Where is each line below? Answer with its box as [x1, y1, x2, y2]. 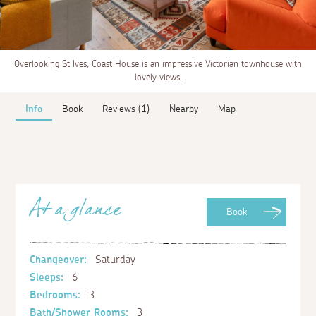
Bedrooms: [30, 290, 81, 300]
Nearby [169, 104, 199, 114]
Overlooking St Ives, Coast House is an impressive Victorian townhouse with [14, 59, 302, 69]
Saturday [92, 255, 135, 265]
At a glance [30, 194, 122, 233]
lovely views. [134, 73, 182, 83]
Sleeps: [30, 272, 64, 283]
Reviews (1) [102, 104, 150, 114]
